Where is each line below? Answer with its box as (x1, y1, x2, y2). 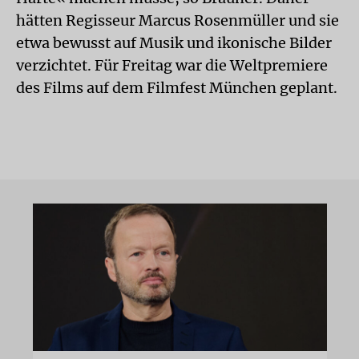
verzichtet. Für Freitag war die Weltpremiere (16, 56, 328, 75)
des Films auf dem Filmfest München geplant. (16, 79, 337, 97)
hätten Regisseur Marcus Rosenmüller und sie (16, 11, 339, 30)
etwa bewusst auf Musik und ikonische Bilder (16, 34, 332, 52)
